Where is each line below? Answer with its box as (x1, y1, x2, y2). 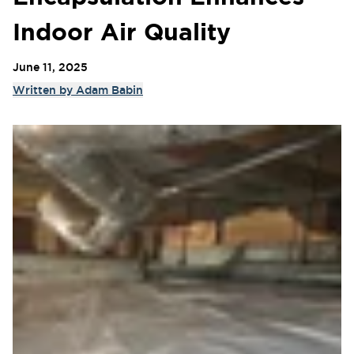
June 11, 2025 (13, 61, 88, 73)
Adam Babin (76, 84, 143, 96)
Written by (13, 84, 76, 96)
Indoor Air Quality (13, 18, 231, 45)
